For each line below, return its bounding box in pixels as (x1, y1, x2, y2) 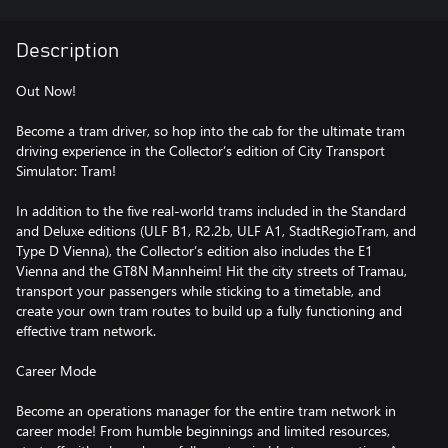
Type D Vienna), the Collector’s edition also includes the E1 (16, 241, 373, 260)
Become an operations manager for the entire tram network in (16, 401, 396, 420)
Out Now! (16, 81, 76, 100)
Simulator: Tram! (16, 161, 116, 180)
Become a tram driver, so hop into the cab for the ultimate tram (16, 121, 405, 140)
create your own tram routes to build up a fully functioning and (16, 301, 402, 320)
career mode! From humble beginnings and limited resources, (16, 421, 390, 440)
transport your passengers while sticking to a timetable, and (16, 281, 381, 300)
